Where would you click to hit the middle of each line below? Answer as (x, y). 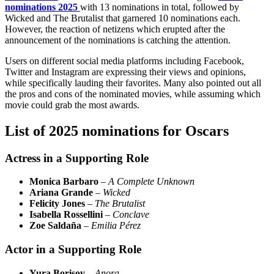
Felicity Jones (57, 204)
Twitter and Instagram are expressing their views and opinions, (125, 72)
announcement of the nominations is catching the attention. (120, 40)
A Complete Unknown (151, 182)
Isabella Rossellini (66, 215)
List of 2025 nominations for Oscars (117, 131)
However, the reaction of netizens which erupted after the (115, 29)
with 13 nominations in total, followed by (160, 7)
